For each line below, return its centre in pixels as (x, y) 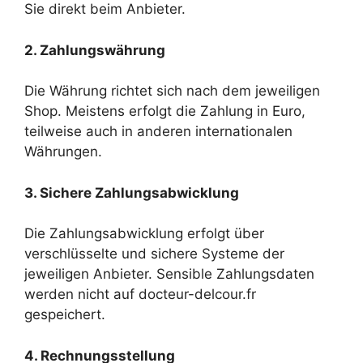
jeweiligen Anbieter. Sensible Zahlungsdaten (169, 274)
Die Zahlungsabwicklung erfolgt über (144, 233)
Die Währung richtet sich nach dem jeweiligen (172, 91)
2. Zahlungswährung (95, 50)
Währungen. (63, 152)
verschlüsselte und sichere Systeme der (154, 254)
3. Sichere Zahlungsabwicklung (132, 192)
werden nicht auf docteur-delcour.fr (140, 294)
